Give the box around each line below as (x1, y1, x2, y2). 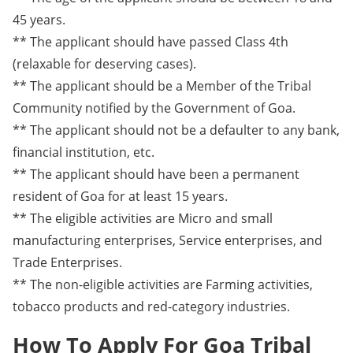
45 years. (13, 11, 65, 29)
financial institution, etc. (13, 143, 154, 162)
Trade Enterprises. (13, 254, 122, 272)
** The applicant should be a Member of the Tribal (13, 77, 311, 95)
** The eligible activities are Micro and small (13, 210, 273, 228)
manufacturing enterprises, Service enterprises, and (13, 232, 322, 250)
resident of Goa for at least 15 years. (13, 188, 228, 206)
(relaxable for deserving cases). (13, 55, 196, 73)
